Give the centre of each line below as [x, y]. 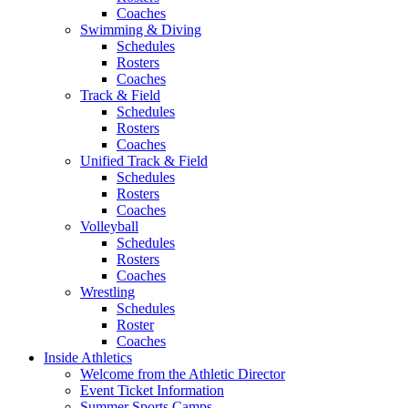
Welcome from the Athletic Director [183, 374]
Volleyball [109, 226]
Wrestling [107, 292]
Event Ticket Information [152, 390]
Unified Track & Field [144, 161]
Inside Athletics [88, 357]
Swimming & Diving [141, 30]
